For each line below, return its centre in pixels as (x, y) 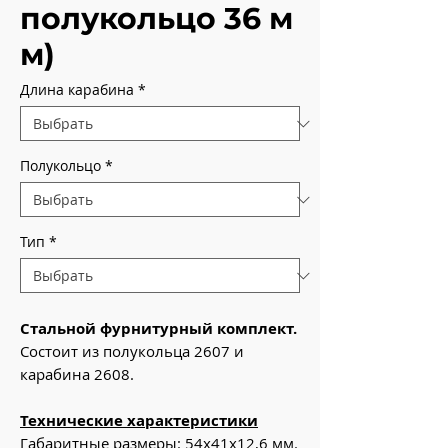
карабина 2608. (77, 374)
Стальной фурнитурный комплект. (158, 328)
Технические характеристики (139, 420)
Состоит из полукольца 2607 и (132, 351)
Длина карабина (77, 89)
